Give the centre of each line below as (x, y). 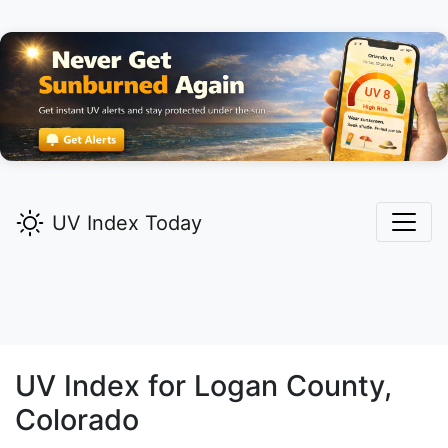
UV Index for (104, 386)
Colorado (77, 420)
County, (335, 386)
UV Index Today (127, 223)
